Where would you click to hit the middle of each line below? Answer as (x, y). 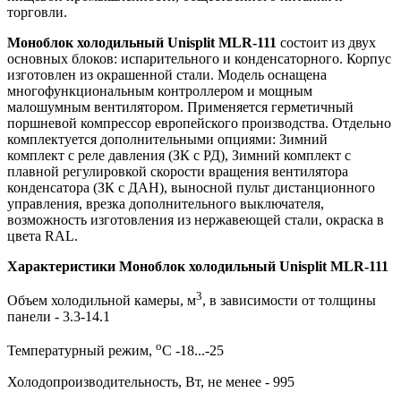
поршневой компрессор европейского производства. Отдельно (199, 123)
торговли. (37, 12)
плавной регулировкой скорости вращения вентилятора (178, 171)
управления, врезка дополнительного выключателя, (166, 203)
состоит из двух (326, 42)
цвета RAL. (43, 235)
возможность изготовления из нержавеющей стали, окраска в (196, 219)
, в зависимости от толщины (289, 301)
